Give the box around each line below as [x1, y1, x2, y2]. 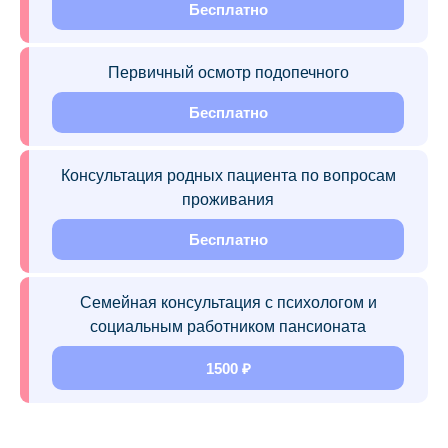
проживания [182, 190, 274, 208]
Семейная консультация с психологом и [79, 293, 377, 311]
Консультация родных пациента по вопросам [60, 166, 396, 184]
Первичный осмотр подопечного [107, 63, 349, 81]
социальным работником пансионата [90, 317, 366, 335]
